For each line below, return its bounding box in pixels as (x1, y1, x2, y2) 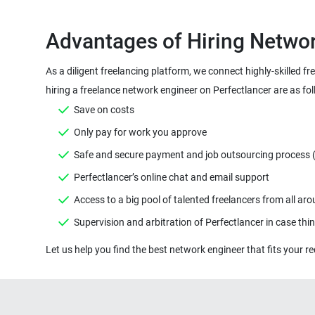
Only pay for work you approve (73, 127, 207, 138)
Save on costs (73, 104, 134, 115)
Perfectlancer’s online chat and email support (73, 172, 269, 183)
